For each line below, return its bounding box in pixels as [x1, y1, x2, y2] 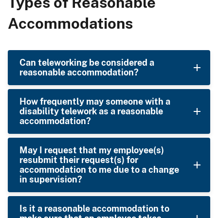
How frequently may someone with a [19, 96, 170, 107]
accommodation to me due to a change [19, 164, 179, 175]
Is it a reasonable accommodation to [19, 203, 169, 214]
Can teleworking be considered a [19, 57, 154, 68]
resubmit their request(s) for [19, 154, 138, 165]
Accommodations [8, 14, 133, 32]
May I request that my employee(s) [19, 145, 164, 155]
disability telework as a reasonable [19, 106, 163, 116]
